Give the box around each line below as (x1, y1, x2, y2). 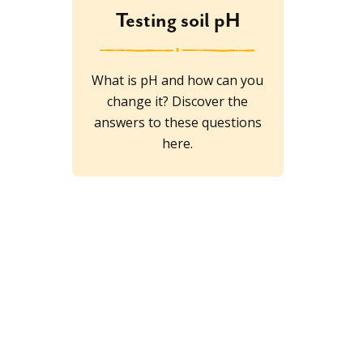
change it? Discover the (107, 92, 249, 110)
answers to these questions (93, 113, 262, 131)
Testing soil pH (115, 9, 240, 32)
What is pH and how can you (92, 70, 264, 89)
